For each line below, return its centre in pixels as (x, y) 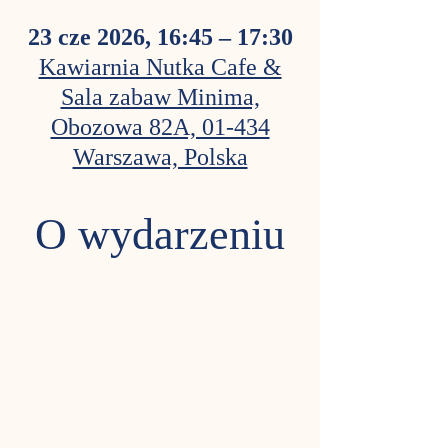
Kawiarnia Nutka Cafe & (160, 69)
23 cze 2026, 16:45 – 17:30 (160, 39)
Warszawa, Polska (160, 159)
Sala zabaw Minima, (160, 99)
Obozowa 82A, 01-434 (160, 129)
